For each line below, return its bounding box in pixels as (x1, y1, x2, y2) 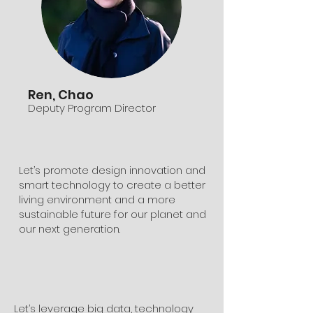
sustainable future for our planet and (19, 207, 206, 221)
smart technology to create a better (19, 177, 205, 192)
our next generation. (19, 221, 120, 236)
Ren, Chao (28, 86, 94, 103)
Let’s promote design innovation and (19, 163, 205, 177)
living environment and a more (19, 192, 175, 207)
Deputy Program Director (28, 101, 156, 115)
